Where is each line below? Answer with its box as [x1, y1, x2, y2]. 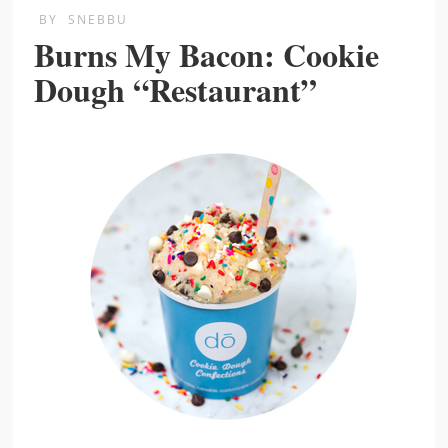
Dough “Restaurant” [34, 66, 318, 114]
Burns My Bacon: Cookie [34, 31, 380, 79]
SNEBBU [68, 11, 129, 29]
